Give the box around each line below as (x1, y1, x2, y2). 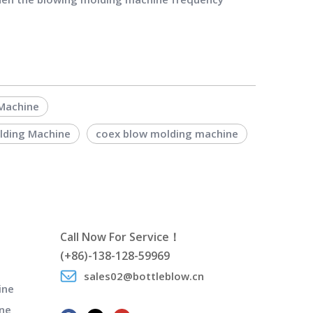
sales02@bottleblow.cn (84, 269, 204, 283)
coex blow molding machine (96, 126, 238, 140)
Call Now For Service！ (60, 229, 180, 245)
